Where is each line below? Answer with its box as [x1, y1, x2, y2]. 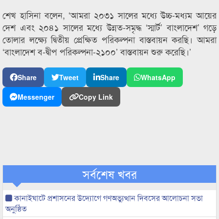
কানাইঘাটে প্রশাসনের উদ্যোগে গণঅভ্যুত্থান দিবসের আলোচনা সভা [12, 192, 203, 203]
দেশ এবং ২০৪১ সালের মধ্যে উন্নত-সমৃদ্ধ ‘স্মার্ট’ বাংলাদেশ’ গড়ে [2, 21, 217, 33]
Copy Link [79, 92, 113, 102]
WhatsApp [141, 72, 175, 82]
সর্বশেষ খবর [82, 165, 137, 182]
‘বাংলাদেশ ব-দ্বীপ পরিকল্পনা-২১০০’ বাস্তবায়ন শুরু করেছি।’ [2, 45, 191, 58]
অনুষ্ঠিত [5, 203, 27, 214]
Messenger [18, 92, 54, 102]
